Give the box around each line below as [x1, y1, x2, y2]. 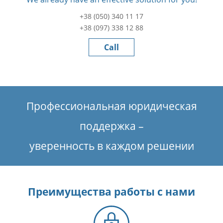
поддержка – [79, 119, 144, 133]
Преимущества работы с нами [28, 185, 195, 199]
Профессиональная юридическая [26, 99, 197, 113]
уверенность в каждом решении [29, 139, 194, 153]
